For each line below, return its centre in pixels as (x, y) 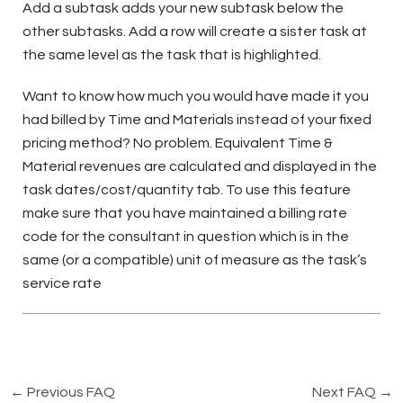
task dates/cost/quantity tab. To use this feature (186, 189)
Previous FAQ (69, 392)
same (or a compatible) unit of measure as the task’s (194, 260)
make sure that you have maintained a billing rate (184, 213)
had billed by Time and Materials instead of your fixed (197, 119)
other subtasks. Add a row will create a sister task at (194, 31)
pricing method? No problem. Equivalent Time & (177, 143)
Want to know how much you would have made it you (195, 96)
